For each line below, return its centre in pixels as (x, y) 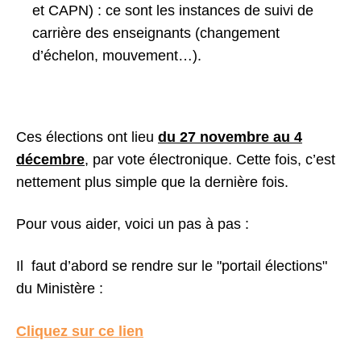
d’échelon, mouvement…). (117, 56)
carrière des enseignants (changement (156, 33)
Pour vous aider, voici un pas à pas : (133, 224)
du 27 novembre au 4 (230, 137)
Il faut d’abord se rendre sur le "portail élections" (172, 266)
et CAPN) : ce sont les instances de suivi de (173, 10)
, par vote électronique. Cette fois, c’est (210, 160)
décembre (50, 160)
